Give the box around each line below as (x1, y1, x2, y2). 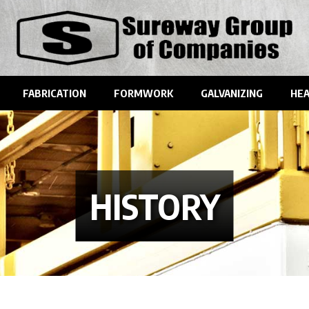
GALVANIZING (200, 87, 263, 99)
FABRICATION (22, 87, 86, 99)
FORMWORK (113, 87, 173, 99)
